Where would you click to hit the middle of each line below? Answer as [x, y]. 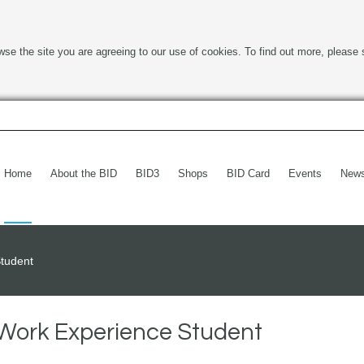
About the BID [84, 173]
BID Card [248, 173]
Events [305, 173]
